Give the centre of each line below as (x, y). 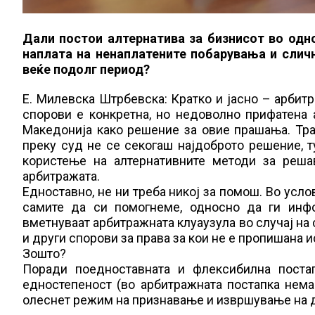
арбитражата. (61, 176)
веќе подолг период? (86, 70)
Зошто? (44, 254)
